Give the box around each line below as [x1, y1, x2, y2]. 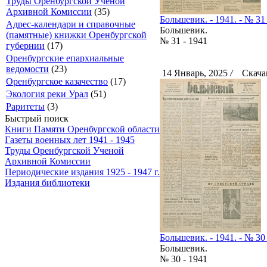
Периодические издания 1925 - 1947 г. [5, 167, 160, 177]
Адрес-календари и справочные [6, 19, 135, 29]
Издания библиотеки [5, 178, 90, 188]
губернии [6, 41, 45, 51]
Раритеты [6, 101, 45, 111]
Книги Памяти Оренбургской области [5, 124, 160, 134]
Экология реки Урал [6, 89, 88, 99]
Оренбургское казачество [6, 76, 108, 86]
